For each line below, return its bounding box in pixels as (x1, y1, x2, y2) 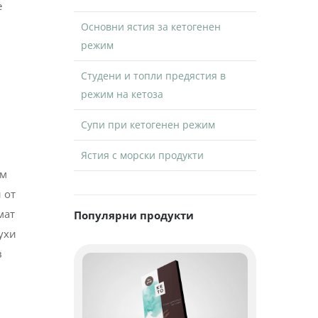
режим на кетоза (80, 87, 163, 101)
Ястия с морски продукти (80, 148, 204, 162)
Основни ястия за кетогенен (80, 19, 221, 33)
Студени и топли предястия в (80, 68, 226, 82)
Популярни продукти (73, 207, 194, 222)
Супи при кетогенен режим (80, 117, 215, 131)
